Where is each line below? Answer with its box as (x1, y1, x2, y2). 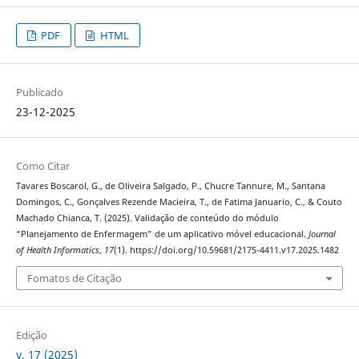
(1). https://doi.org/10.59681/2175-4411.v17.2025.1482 (113, 244, 339, 256)
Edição (15, 328, 47, 343)
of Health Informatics (15, 244, 99, 256)
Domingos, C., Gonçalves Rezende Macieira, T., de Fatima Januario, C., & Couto (15, 196, 342, 208)
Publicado (15, 85, 63, 100)
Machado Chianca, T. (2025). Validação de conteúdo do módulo (15, 212, 279, 224)
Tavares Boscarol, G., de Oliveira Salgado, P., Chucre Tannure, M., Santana (15, 179, 325, 192)
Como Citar (15, 158, 70, 173)
